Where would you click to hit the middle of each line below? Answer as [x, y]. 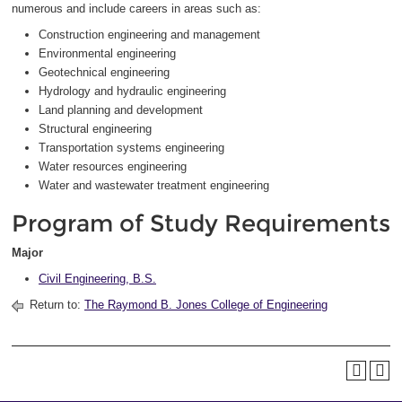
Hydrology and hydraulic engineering [132, 91]
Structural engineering [95, 129]
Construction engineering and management [149, 35]
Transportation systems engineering [131, 148]
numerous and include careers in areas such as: [136, 9]
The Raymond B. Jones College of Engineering [206, 305]
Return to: [55, 305]
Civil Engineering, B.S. [97, 279]
